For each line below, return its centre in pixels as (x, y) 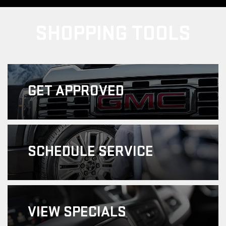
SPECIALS (95, 212)
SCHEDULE (63, 152)
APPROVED (90, 91)
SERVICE (126, 152)
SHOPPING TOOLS (113, 34)
